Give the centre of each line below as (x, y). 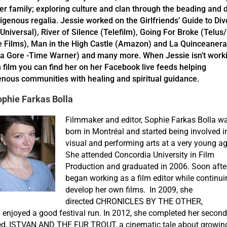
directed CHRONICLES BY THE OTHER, (134, 202)
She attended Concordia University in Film (140, 155)
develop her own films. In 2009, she (129, 190)
